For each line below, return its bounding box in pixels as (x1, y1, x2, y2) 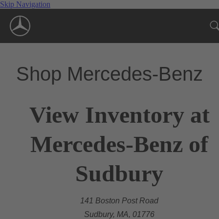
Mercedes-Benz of (30, 131, 208, 157)
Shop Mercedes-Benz (16, 63, 203, 85)
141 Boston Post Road (80, 196, 158, 205)
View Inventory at (29, 101, 210, 128)
